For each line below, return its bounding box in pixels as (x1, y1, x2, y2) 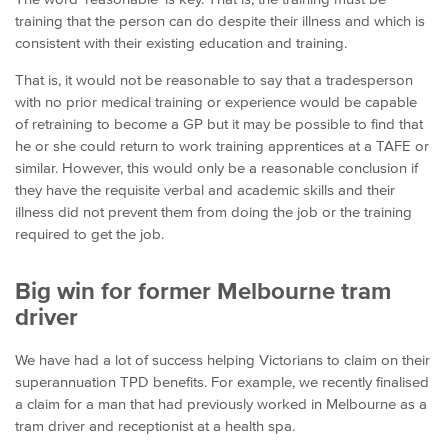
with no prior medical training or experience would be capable (15, 92, 417, 110)
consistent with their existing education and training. (15, 33, 347, 51)
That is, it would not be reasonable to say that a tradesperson (15, 70, 413, 88)
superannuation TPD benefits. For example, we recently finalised (15, 372, 429, 390)
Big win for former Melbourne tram (15, 276, 391, 304)
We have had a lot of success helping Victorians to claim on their (15, 350, 430, 368)
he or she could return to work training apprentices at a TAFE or (15, 136, 429, 154)
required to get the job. (15, 224, 164, 242)
